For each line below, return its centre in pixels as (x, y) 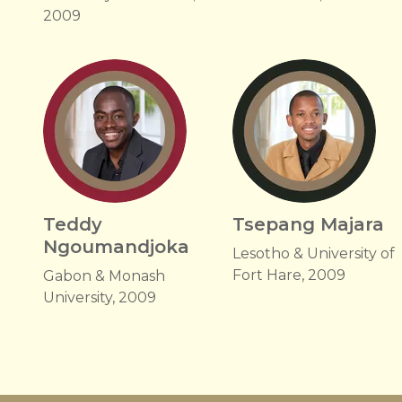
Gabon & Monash (104, 276)
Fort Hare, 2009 (289, 275)
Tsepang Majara (309, 224)
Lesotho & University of (314, 253)
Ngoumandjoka (116, 247)
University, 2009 (100, 297)
